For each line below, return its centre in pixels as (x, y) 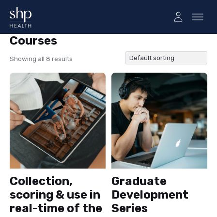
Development (150, 195)
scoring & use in (55, 195)
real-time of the (56, 209)
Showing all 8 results (41, 59)
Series (130, 209)
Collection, (41, 181)
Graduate (139, 181)
